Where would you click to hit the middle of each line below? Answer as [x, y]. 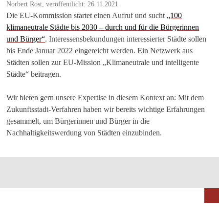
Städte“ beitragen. [34, 74]
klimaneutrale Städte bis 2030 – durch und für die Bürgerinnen [103, 27]
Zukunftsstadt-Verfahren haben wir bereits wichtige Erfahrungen [106, 109]
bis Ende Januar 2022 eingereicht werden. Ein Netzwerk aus [100, 50]
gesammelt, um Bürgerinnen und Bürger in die [78, 121]
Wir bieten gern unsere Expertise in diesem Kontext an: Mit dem [105, 97]
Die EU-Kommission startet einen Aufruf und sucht [87, 15]
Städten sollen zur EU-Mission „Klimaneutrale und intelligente [103, 62]
